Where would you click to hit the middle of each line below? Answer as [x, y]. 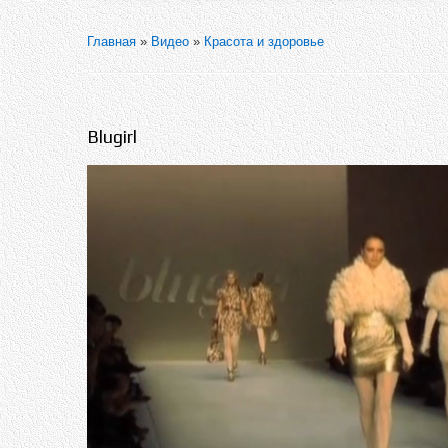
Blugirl [112, 136]
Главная [111, 41]
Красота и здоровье [264, 41]
